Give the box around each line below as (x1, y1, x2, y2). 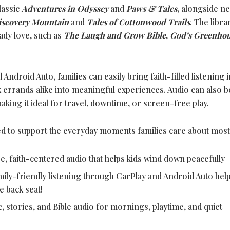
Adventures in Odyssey (22, 3, 108, 14)
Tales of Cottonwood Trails (87, 16, 190, 28)
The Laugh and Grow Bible (64, 30, 166, 41)
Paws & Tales (126, 3, 177, 14)
